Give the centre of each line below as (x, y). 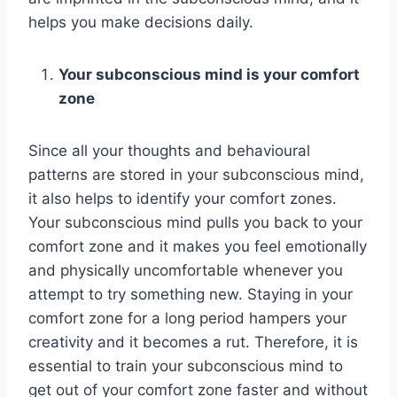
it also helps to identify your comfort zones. (183, 199)
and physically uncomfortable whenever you (186, 271)
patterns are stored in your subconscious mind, (196, 175)
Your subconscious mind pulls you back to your (195, 223)
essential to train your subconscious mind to (186, 366)
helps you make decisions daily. (143, 23)
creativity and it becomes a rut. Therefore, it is (193, 343)
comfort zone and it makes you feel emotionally (198, 247)
